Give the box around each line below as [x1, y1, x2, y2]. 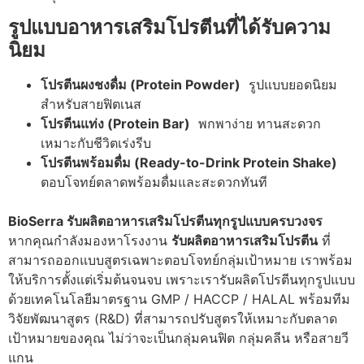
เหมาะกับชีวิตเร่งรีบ [41, 135, 151, 152]
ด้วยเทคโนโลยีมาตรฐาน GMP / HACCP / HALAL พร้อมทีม [8, 291, 350, 308]
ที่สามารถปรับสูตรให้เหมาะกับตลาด [134, 310, 337, 327]
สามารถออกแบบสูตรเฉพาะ [8, 252, 164, 269]
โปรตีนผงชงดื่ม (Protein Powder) [41, 76, 240, 93]
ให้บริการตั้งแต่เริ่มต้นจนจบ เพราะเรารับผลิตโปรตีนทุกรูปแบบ [8, 271, 355, 288]
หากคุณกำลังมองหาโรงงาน [8, 232, 171, 249]
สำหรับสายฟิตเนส [41, 96, 141, 113]
